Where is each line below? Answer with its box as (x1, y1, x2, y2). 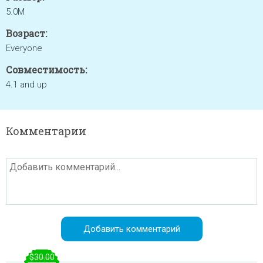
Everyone (6, 43, 42, 53)
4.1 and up (6, 79, 47, 90)
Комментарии (6, 124, 86, 138)
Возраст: (6, 27, 47, 39)
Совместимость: (6, 63, 87, 76)
